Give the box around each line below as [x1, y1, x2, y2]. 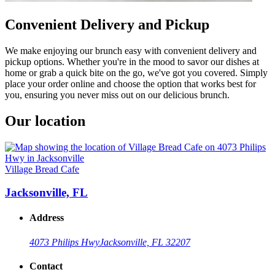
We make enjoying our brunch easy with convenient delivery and [5, 45, 257, 56]
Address [29, 212, 64, 223]
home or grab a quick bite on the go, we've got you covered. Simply [5, 67, 268, 78]
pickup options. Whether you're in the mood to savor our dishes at [5, 56, 259, 67]
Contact [29, 261, 63, 272]
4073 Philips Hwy [29, 236, 99, 247]
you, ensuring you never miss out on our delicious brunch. [5, 89, 230, 100]
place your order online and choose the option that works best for [5, 78, 256, 89]
